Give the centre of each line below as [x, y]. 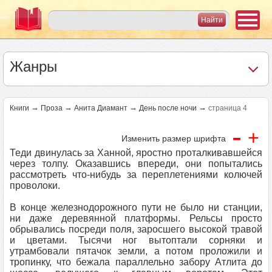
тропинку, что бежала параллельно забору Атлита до [136, 262]
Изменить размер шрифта [174, 138]
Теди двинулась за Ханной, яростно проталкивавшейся [136, 153]
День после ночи [168, 108]
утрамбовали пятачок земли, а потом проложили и [136, 251]
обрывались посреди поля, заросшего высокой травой [136, 229]
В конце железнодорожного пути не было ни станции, [136, 207]
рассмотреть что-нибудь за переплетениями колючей [136, 175]
